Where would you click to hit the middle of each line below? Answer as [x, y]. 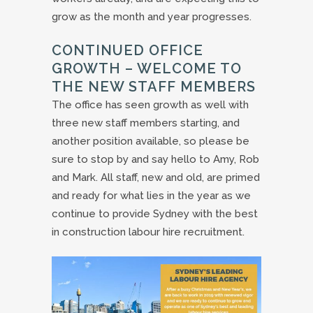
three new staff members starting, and [146, 123]
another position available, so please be [151, 141]
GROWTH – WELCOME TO [147, 68]
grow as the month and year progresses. [152, 16]
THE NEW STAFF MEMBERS [154, 86]
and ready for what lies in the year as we [151, 195]
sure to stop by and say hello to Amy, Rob [155, 159]
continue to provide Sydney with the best [155, 213]
